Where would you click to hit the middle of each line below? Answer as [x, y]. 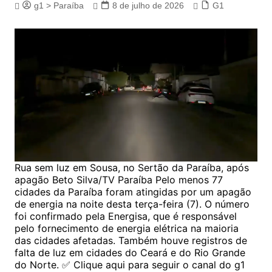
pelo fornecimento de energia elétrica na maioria [126, 228]
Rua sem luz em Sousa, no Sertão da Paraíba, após [131, 167]
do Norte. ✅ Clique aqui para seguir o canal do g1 [129, 264]
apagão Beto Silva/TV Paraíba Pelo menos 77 [118, 179]
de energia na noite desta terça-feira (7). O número [132, 204]
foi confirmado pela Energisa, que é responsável [125, 216]
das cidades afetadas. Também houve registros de [131, 240]
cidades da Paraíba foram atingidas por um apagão [133, 192]
